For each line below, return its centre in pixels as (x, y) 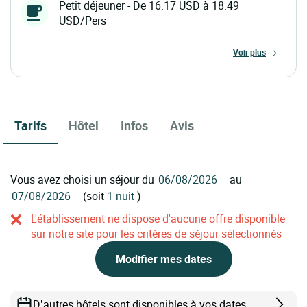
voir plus (252, 52)
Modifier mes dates (164, 259)
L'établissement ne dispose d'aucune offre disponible (158, 218)
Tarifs (30, 125)
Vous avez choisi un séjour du (84, 179)
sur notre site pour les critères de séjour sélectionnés (156, 233)
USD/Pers (83, 21)
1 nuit (122, 196)
